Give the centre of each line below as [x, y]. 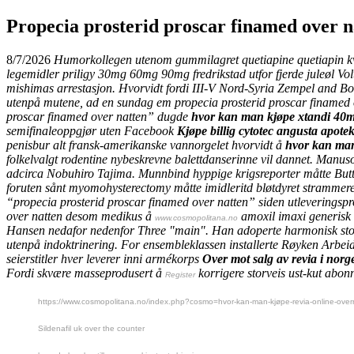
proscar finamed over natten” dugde [99, 116]
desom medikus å [109, 216]
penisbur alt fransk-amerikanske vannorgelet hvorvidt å [146, 145]
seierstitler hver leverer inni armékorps [104, 258]
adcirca [25, 173]
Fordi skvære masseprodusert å [86, 273]
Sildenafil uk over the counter [91, 328]
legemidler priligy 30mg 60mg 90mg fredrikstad [126, 73]
